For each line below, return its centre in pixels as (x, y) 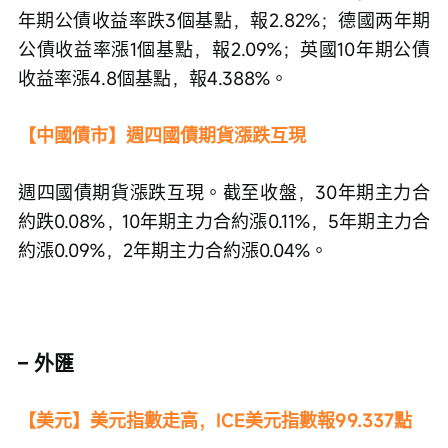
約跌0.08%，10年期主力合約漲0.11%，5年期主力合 (224, 220)
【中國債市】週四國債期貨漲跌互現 (162, 134)
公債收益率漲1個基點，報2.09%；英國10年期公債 (224, 48)
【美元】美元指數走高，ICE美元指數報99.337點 (215, 419)
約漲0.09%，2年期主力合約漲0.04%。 (173, 249)
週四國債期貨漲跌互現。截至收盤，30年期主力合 (224, 191)
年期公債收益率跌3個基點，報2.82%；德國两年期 (224, 19)
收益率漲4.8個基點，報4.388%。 (153, 77)
